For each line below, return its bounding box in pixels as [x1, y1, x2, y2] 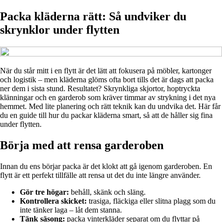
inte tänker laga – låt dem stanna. [20, 205, 122, 214]
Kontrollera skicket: [20, 196, 87, 205]
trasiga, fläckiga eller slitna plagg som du [87, 196, 216, 205]
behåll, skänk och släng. [69, 187, 146, 196]
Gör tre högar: [20, 187, 69, 196]
